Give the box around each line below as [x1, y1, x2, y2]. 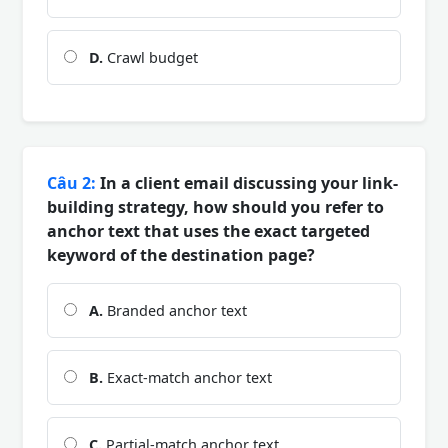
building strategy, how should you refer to [47, 195, 384, 218]
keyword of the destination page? [47, 243, 315, 266]
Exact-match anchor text [103, 367, 272, 387]
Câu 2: [47, 171, 96, 194]
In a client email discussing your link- [96, 171, 398, 194]
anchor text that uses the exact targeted [47, 219, 370, 242]
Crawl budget [103, 47, 198, 67]
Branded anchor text [103, 300, 247, 320]
